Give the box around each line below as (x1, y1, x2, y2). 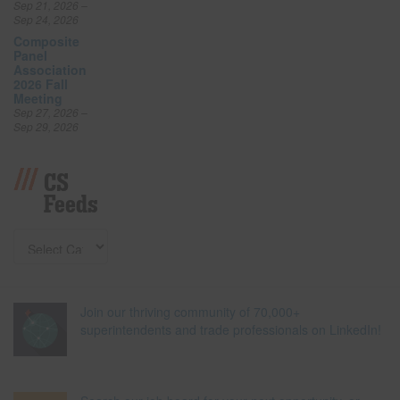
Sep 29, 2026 (13, 118, 79, 134)
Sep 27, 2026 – (13, 104, 87, 120)
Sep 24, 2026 (13, 11, 79, 27)
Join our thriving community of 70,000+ (80, 302, 300, 321)
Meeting (13, 88, 62, 107)
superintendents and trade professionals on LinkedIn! (80, 320, 381, 338)
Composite (13, 31, 79, 50)
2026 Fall (13, 74, 68, 93)
